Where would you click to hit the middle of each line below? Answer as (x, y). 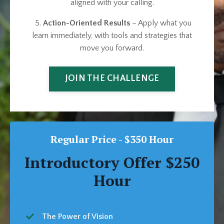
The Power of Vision (77, 216)
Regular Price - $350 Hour (112, 139)
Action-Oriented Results (86, 23)
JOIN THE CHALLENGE (112, 79)
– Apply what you (160, 23)
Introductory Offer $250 (112, 162)
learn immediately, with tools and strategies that (112, 35)
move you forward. (112, 48)
